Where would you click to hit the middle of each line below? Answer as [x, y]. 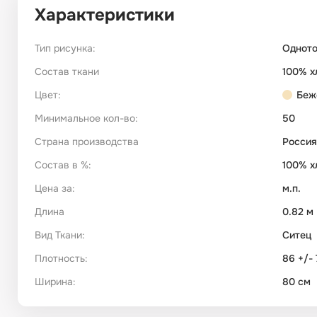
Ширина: [55, 282]
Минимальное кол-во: [86, 119]
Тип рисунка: [65, 48]
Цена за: [55, 189]
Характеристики [105, 15]
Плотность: [61, 259]
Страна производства [87, 142]
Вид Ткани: [60, 235]
